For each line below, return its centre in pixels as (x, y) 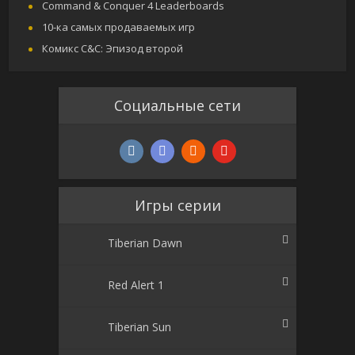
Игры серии (177, 206)
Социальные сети (177, 106)
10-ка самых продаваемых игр (119, 27)
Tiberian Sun (139, 327)
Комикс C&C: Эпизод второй (113, 49)
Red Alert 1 (136, 285)
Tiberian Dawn (145, 243)
